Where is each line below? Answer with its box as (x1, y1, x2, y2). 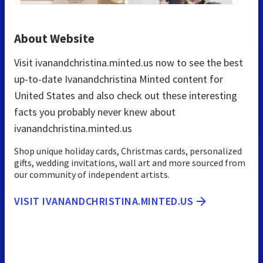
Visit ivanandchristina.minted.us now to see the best (14, 55, 243, 69)
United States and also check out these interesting (14, 88, 237, 102)
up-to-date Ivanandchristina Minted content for (14, 72, 223, 86)
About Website (14, 30, 95, 46)
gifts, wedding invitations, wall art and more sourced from (14, 156, 245, 168)
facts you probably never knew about (14, 104, 176, 119)
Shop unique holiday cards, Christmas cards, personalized (14, 144, 242, 157)
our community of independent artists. (14, 168, 170, 180)
